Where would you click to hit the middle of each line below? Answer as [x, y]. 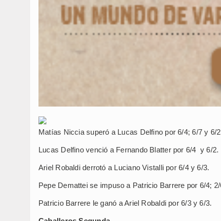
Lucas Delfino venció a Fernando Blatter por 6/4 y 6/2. [129, 149]
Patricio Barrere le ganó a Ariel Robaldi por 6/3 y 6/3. [125, 203]
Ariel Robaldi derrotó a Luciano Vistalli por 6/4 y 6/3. [124, 167]
